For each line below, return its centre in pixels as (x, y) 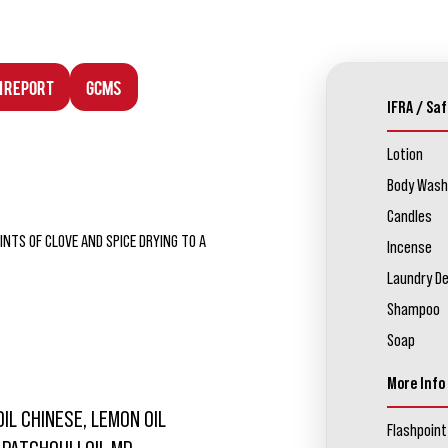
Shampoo (413, 309)
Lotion (404, 154)
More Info (415, 383)
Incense (409, 247)
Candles (409, 216)
